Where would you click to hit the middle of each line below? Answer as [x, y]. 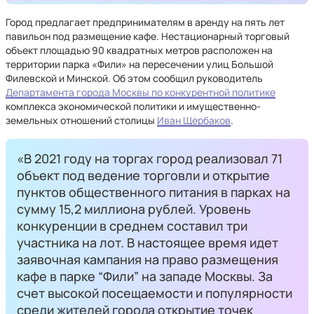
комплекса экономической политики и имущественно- [133, 106]
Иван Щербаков [194, 120]
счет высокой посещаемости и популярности [155, 293]
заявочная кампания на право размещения [148, 259]
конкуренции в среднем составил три [132, 226]
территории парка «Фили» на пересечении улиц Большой [139, 64]
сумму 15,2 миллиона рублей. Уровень [134, 209]
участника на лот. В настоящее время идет [148, 243]
